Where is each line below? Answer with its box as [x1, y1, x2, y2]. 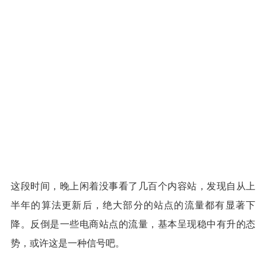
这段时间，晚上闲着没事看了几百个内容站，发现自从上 [11, 181, 255, 191]
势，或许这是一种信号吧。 [11, 238, 125, 248]
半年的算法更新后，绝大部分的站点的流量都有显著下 [11, 200, 255, 210]
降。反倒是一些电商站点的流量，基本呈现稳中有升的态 [11, 219, 255, 229]
